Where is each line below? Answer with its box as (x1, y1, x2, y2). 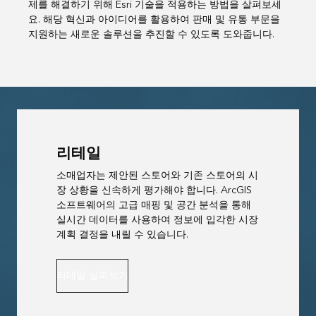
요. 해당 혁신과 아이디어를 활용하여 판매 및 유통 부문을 (28, 10, 280, 28)
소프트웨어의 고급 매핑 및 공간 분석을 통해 (56, 195, 251, 214)
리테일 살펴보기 (56, 267, 128, 285)
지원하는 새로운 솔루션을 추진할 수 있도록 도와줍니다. (28, 25, 274, 43)
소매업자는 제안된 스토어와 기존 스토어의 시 (56, 166, 258, 184)
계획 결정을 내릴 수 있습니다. (56, 225, 188, 243)
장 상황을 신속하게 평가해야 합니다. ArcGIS (56, 181, 252, 199)
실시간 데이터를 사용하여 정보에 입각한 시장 (56, 210, 258, 229)
